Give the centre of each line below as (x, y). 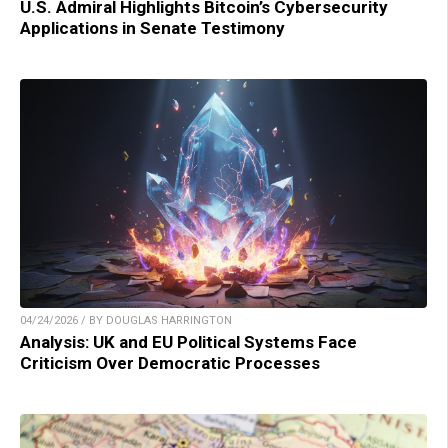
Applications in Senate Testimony (152, 28)
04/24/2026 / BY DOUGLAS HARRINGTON (126, 321)
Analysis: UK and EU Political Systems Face (188, 342)
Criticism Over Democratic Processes (170, 363)
